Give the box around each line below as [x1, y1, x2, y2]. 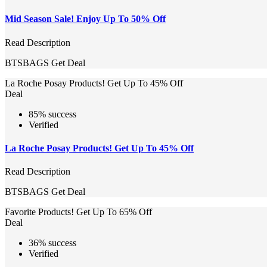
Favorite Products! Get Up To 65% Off [5, 207, 152, 218]
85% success [29, 108, 76, 119]
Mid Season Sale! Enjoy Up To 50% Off [5, 14, 166, 24]
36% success [29, 238, 76, 249]
